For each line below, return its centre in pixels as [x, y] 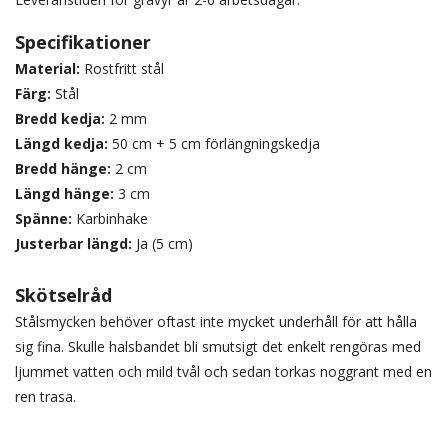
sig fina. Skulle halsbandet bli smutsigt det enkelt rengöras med [218, 346]
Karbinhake [110, 218]
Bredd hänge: [63, 168]
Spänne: [43, 218]
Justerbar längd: [75, 243]
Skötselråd [63, 295]
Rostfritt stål [122, 68]
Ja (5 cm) [164, 243]
